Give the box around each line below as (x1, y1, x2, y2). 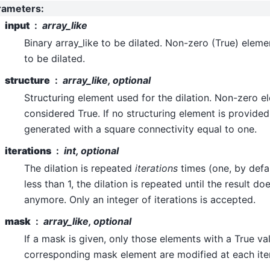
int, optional (64, 144, 119, 157)
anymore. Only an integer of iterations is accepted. (24, 193, 256, 206)
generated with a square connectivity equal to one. (24, 122, 257, 135)
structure (5, 74, 50, 86)
